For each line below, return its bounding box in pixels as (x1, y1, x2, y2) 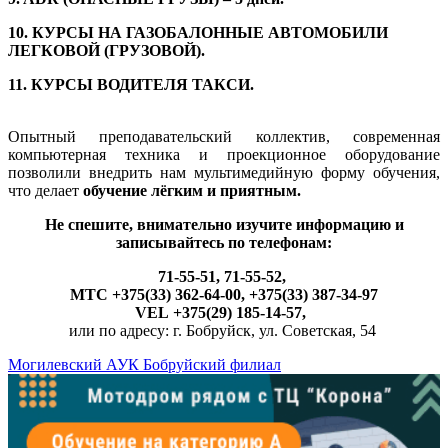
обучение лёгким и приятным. (83, 182, 301, 200)
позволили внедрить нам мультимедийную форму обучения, (8, 164, 440, 182)
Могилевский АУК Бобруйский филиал (8, 356, 281, 374)
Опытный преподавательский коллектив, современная (8, 128, 440, 146)
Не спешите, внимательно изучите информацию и (44, 216, 404, 234)
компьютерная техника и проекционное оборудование (8, 146, 440, 164)
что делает (8, 182, 83, 200)
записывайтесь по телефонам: (116, 234, 332, 252)
